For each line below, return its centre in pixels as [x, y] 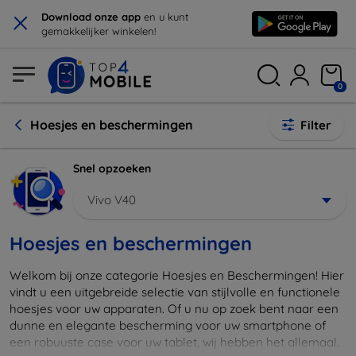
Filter [316, 125]
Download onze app [93, 17]
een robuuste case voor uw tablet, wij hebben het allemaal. [174, 342]
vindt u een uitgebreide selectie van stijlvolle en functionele [175, 292]
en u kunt [166, 17]
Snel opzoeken [112, 168]
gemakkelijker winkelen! [99, 31]
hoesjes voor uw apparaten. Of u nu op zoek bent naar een [174, 308]
